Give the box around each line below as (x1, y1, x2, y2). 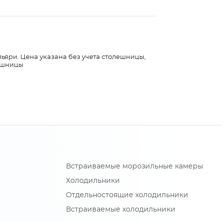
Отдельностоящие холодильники (66, 192, 188, 199)
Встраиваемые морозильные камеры (66, 163, 203, 170)
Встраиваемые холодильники (66, 206, 175, 214)
